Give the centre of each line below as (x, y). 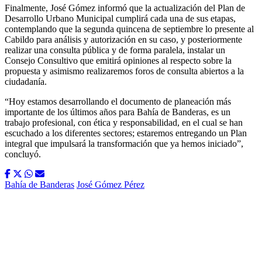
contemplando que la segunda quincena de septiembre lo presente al (129, 29)
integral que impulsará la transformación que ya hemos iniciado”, (124, 144)
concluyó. (23, 154)
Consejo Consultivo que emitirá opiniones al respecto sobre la (118, 61)
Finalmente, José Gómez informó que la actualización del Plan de (125, 8)
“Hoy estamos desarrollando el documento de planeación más (118, 102)
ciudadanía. (26, 82)
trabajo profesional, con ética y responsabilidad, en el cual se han (124, 123)
